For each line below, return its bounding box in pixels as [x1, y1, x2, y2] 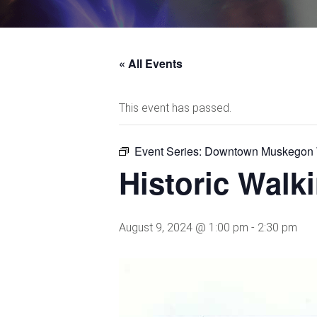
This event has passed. [119, 101, 231, 115]
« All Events [119, 55, 183, 71]
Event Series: [134, 143, 204, 159]
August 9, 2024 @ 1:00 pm [119, 221, 248, 234]
